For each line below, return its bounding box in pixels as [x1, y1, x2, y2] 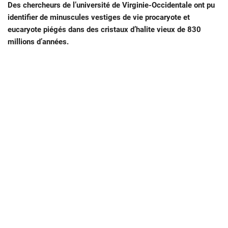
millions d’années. [8, 37, 69, 46]
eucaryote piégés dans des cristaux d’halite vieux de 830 [8, 24, 201, 34]
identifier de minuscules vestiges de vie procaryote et [8, 12, 190, 22]
